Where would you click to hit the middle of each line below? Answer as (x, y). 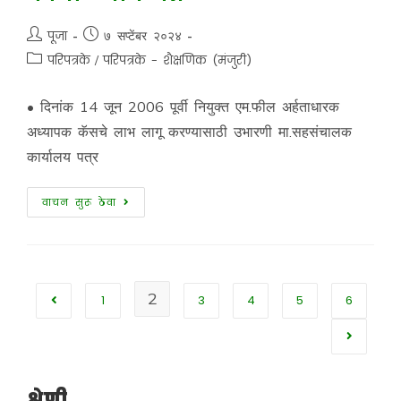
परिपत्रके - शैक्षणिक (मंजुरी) (177, 60)
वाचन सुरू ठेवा (79, 202)
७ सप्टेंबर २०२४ (142, 36)
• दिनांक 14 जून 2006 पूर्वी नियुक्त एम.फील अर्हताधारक (183, 107)
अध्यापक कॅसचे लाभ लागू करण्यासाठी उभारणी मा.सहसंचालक (189, 132)
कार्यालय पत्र (62, 157)
